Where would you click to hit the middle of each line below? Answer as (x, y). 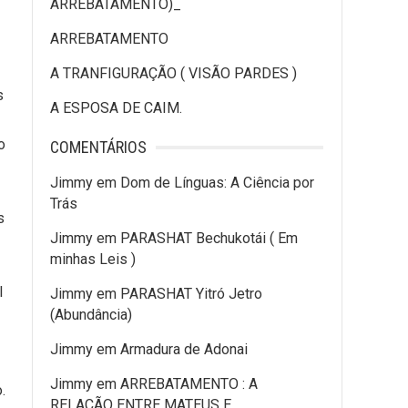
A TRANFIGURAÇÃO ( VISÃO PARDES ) (173, 73)
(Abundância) (91, 315)
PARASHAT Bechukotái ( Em (209, 238)
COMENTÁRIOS (98, 147)
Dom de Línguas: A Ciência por (217, 183)
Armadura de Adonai (184, 349)
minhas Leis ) (93, 259)
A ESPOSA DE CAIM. (116, 108)
